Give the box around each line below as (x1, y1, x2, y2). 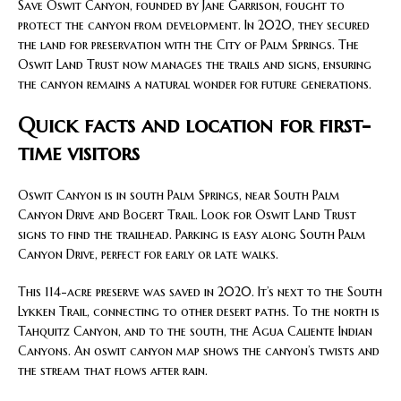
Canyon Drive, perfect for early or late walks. (18, 246, 278, 263)
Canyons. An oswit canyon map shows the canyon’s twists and (18, 343, 380, 360)
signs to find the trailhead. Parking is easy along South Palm (18, 226, 366, 243)
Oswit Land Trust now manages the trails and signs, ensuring (18, 56, 371, 73)
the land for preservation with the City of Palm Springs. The (18, 37, 359, 54)
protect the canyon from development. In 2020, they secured (18, 17, 370, 34)
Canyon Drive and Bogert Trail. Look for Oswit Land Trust (18, 207, 356, 224)
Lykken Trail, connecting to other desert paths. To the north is (18, 303, 380, 320)
